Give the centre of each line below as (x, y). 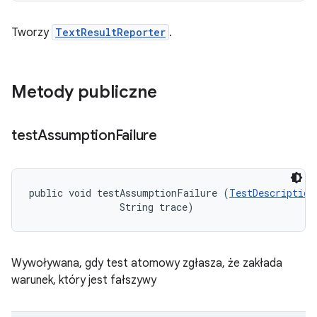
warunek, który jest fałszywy (84, 280)
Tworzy (31, 33)
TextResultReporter (110, 32)
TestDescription (272, 193)
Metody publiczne (84, 92)
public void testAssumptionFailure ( (129, 193)
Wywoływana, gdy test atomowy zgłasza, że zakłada (147, 263)
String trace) (111, 207)
